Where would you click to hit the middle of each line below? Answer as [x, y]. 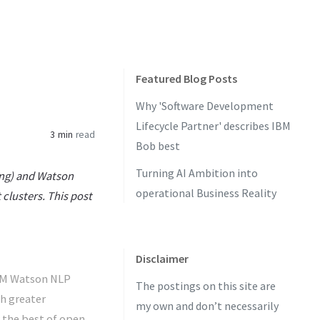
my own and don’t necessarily [207, 306]
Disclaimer [162, 259]
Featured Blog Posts [186, 79]
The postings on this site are [206, 286]
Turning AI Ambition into [197, 173]
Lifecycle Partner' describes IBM [213, 126]
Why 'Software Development [205, 106]
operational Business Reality [206, 193]
